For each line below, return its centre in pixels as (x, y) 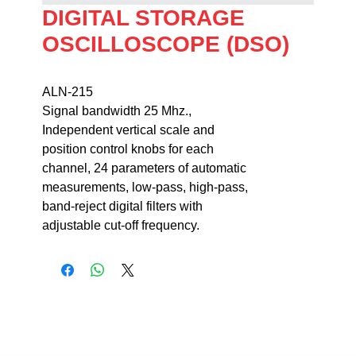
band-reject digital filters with (124, 207)
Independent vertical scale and (130, 130)
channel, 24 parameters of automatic (145, 168)
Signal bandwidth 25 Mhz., (118, 111)
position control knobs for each (129, 149)
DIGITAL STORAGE (143, 18)
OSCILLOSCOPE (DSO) (165, 44)
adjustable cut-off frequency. (120, 226)
